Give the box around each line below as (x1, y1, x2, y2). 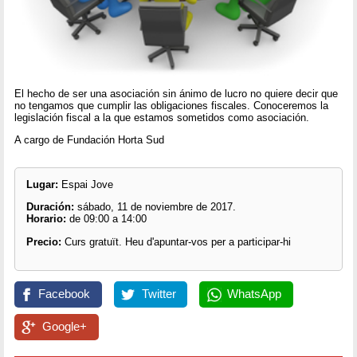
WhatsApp (226, 288, 281, 301)
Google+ (42, 320, 88, 333)
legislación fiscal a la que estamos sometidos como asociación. (14, 111, 310, 124)
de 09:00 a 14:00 (69, 213, 147, 226)
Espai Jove (57, 178, 113, 191)
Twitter (141, 288, 176, 301)
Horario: (25, 213, 69, 226)
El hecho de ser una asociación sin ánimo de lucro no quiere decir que (14, 87, 339, 100)
